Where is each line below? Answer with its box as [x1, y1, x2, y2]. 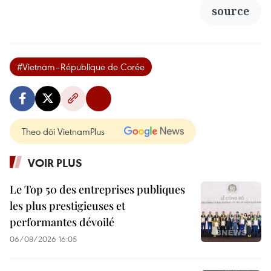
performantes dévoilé [10, 215, 114, 230]
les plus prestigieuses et [10, 198, 125, 214]
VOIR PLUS [28, 155, 82, 171]
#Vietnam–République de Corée [17, 60, 145, 73]
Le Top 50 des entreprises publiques [10, 182, 185, 197]
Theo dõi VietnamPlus [22, 125, 105, 138]
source [212, 4, 249, 19]
